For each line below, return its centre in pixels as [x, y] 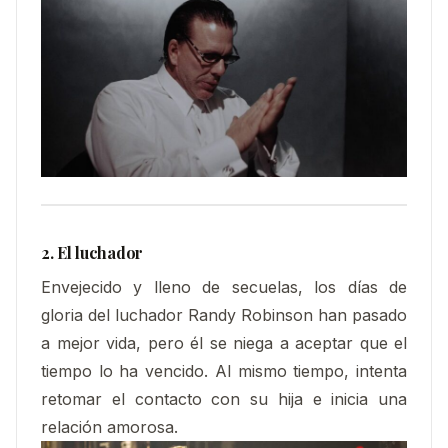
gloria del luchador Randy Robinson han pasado [224, 314]
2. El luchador [92, 253]
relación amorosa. [109, 426]
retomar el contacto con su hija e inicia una [224, 398]
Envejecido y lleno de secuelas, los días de [224, 286]
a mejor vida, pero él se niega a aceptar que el [224, 342]
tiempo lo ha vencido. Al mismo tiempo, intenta [224, 370]
